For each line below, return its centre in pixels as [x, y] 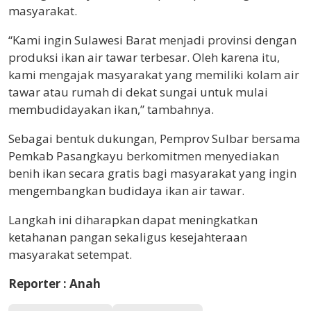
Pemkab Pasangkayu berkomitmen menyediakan [144, 155]
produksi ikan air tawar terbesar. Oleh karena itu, [144, 57]
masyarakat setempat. [70, 254]
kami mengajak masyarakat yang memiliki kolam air [154, 74]
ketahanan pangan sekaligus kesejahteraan [128, 237]
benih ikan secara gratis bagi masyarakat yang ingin [152, 173]
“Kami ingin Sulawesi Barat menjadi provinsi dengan [152, 40]
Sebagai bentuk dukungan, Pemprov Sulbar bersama [154, 138]
